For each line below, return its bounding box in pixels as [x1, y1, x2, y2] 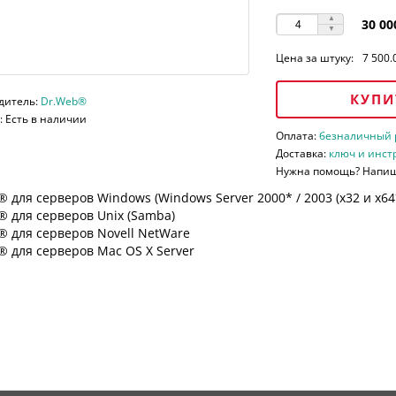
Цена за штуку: [276, 50, 354, 66]
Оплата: [276, 128, 320, 144]
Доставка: [276, 146, 330, 162]
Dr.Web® [40, 94, 87, 110]
